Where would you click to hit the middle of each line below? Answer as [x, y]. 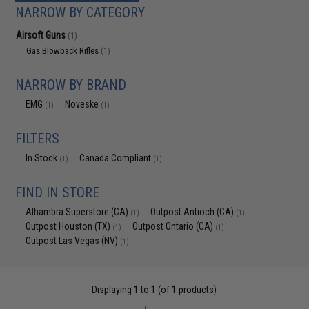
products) [197, 290]
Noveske [83, 104]
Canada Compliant [117, 158]
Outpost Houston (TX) [69, 226]
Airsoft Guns [42, 35]
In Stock [43, 158]
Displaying [113, 290]
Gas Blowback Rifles [64, 51]
